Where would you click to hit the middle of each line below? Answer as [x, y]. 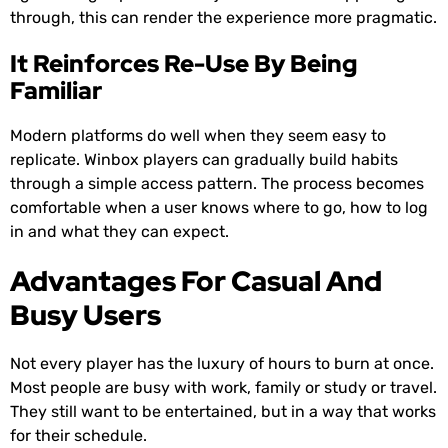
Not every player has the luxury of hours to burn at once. [222, 364]
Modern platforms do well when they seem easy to [198, 136]
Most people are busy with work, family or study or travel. [223, 388]
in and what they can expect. [119, 232]
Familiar [56, 91]
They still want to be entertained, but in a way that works [223, 412]
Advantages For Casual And [196, 281]
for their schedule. [78, 436]
